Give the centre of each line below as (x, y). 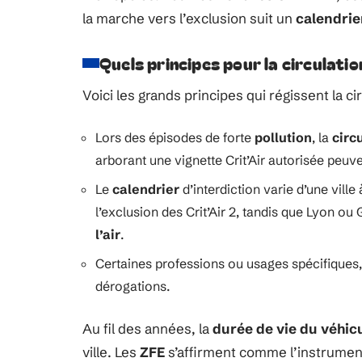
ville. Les (111, 352)
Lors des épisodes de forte (175, 137)
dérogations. (133, 286)
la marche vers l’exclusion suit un (189, 18)
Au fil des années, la (147, 328)
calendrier (146, 189)
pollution (283, 137)
